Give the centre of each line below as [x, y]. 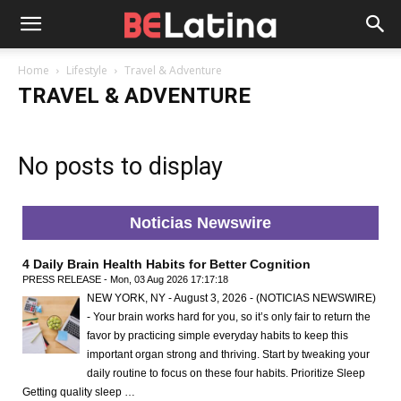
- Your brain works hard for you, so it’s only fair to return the [229, 317]
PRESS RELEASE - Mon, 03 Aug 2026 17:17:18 [125, 279]
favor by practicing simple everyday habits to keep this [218, 336]
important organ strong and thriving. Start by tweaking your [228, 354]
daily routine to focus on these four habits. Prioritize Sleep [226, 373]
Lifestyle [87, 70]
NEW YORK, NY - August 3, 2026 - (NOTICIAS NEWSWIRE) [231, 298]
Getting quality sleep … [79, 392]
